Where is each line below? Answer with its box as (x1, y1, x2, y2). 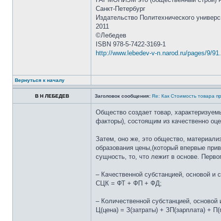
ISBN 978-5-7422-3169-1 (96, 40, 166, 48)
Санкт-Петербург (96, 5, 146, 12)
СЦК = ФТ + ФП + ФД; (96, 180, 162, 187)
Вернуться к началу (15, 77, 65, 83)
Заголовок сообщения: (95, 93, 150, 99)
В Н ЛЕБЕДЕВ (35, 93, 69, 99)
